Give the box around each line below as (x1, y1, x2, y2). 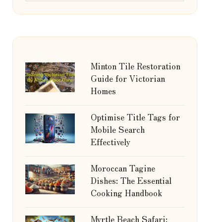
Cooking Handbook (90, 186, 162, 199)
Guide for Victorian (90, 72, 165, 84)
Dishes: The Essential (90, 174, 171, 186)
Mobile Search (90, 123, 145, 135)
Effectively (90, 135, 130, 148)
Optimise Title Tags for (90, 111, 180, 123)
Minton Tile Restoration (90, 59, 180, 72)
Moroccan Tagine (90, 162, 155, 174)
